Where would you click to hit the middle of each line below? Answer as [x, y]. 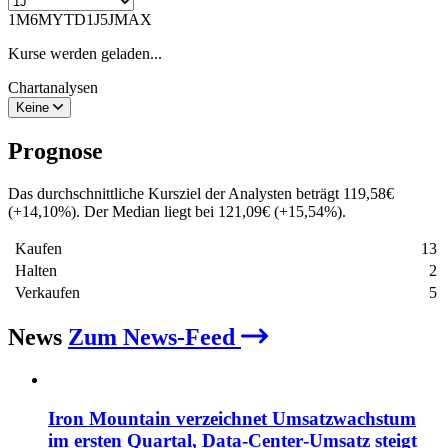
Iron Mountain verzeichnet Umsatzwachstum [232, 419]
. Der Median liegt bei [147, 211]
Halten [34, 270]
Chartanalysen [53, 87]
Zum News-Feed [154, 337]
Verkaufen [45, 292]
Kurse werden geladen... [85, 53]
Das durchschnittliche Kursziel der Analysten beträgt [175, 193]
